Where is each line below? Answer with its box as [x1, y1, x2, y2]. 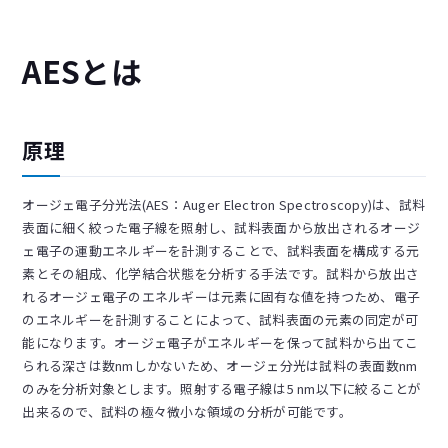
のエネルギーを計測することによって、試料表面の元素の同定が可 [22, 310, 419, 330]
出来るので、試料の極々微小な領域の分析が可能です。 [22, 402, 352, 422]
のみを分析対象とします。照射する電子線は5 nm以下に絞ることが [22, 379, 422, 399]
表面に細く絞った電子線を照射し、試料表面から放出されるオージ [22, 218, 421, 238]
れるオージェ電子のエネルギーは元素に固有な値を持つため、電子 [22, 287, 421, 307]
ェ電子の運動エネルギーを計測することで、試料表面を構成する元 [22, 241, 420, 261]
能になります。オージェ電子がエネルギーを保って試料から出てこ [22, 333, 419, 353]
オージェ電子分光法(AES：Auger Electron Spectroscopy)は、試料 [22, 195, 426, 215]
